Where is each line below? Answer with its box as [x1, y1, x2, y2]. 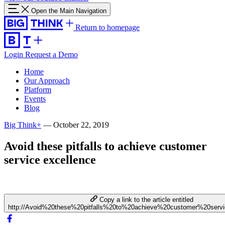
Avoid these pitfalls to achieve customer [4, 139, 207, 153]
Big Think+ [4, 121, 41, 129]
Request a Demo [25, 50, 78, 59]
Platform [24, 85, 51, 94]
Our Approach [24, 76, 70, 85]
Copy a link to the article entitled [99, 195, 193, 203]
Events [24, 94, 46, 103]
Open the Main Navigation [31, 7, 106, 15]
